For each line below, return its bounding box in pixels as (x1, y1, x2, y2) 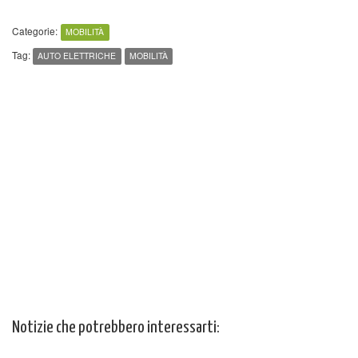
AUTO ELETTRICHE (38, 50, 117, 62)
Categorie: (12, 24, 58, 38)
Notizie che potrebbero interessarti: (12, 320, 220, 336)
